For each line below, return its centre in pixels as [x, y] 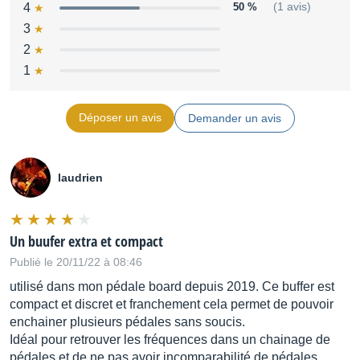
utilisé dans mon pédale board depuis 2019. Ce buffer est [172, 286]
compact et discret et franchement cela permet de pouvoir [172, 304]
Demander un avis [234, 118]
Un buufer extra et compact [86, 241]
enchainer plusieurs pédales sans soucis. [127, 322]
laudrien [80, 178]
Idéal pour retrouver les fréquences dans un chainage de [170, 340]
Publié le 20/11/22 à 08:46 [76, 262]
